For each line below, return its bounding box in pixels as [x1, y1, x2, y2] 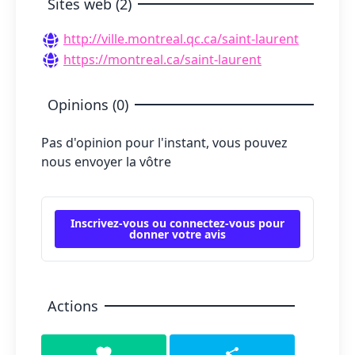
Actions [48, 296, 98, 316]
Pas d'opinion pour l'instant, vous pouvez [41, 134, 288, 152]
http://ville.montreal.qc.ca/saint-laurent [63, 30, 299, 48]
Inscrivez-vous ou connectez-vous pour [71, 216, 284, 231]
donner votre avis [129, 227, 226, 242]
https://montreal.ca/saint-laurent [63, 50, 261, 68]
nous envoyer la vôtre [41, 153, 171, 171]
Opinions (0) [48, 95, 128, 115]
